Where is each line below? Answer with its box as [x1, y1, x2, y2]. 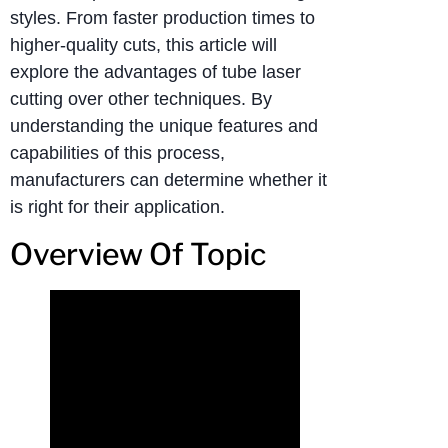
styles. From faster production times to [10, 8, 315, 29]
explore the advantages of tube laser [10, 62, 301, 83]
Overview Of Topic [10, 235, 266, 272]
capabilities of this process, [10, 143, 225, 164]
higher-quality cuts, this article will [10, 35, 277, 56]
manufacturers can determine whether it [10, 170, 327, 191]
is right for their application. [10, 197, 225, 218]
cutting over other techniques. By [10, 89, 272, 110]
